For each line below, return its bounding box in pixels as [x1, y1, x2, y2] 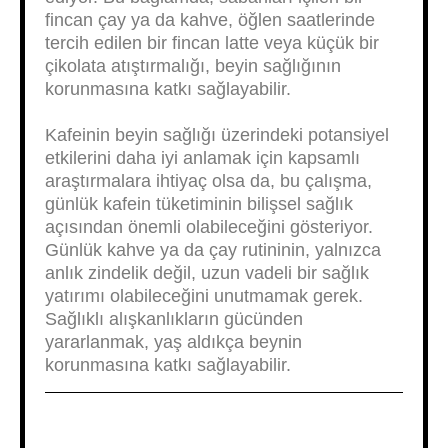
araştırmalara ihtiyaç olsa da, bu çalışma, [45, 171, 372, 191]
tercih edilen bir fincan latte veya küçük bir [45, 33, 379, 53]
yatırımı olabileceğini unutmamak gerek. [45, 286, 363, 306]
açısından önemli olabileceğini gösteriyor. [45, 217, 373, 237]
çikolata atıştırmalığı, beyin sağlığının [45, 56, 341, 76]
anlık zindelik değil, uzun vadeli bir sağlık [45, 263, 369, 283]
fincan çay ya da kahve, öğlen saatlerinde [45, 10, 375, 30]
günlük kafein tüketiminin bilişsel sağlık [45, 194, 353, 214]
